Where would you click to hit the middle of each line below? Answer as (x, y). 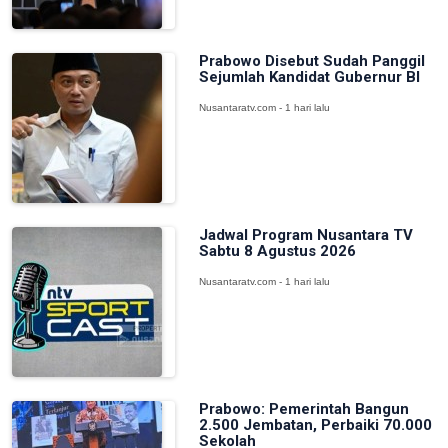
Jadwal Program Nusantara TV (305, 235)
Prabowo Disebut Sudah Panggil (311, 61)
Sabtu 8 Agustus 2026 (277, 251)
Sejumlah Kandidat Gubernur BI (309, 77)
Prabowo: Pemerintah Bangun (303, 409)
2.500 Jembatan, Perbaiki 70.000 (315, 425)
